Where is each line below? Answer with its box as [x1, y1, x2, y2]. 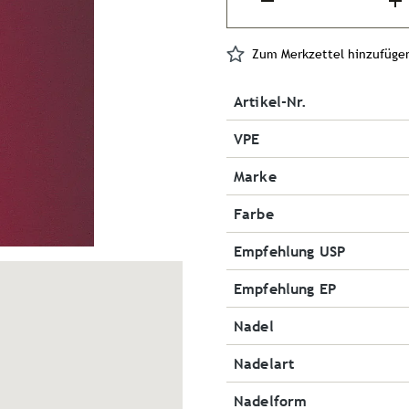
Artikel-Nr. [234, 91, 308, 112]
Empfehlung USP [234, 241, 345, 262]
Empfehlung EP [234, 278, 336, 299]
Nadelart [234, 353, 295, 374]
